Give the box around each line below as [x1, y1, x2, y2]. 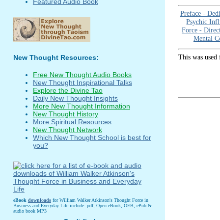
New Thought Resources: [13, 54, 99, 62]
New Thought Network [32, 126, 102, 134]
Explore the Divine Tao [32, 86, 103, 95]
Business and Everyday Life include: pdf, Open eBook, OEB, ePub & [13, 202, 152, 208]
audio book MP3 [13, 208, 47, 214]
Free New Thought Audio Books [32, 71, 132, 79]
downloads [27, 197, 51, 203]
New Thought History [32, 110, 98, 118]
